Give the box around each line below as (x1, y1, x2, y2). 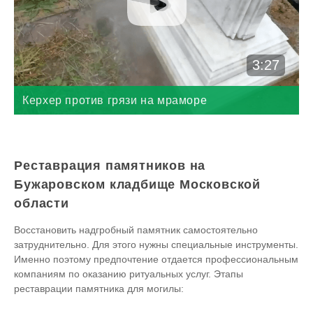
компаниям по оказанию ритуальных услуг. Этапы (14, 268, 244, 279)
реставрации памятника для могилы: (14, 282, 184, 294)
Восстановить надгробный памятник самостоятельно (14, 224, 259, 235)
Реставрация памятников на (14, 158, 206, 173)
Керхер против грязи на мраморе (22, 94, 208, 106)
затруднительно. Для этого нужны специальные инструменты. (14, 238, 299, 250)
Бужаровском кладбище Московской (14, 177, 261, 191)
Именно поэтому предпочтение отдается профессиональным (14, 253, 299, 265)
